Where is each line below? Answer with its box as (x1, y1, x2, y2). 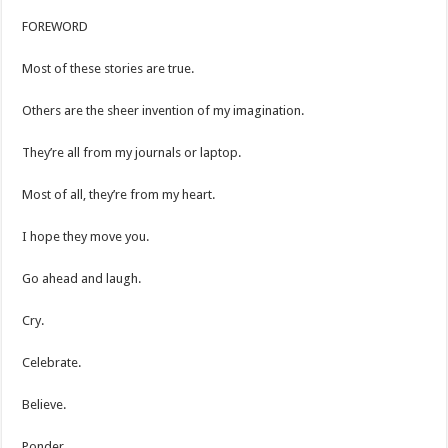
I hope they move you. (22, 229, 150, 245)
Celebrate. (22, 355, 82, 371)
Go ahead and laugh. (22, 271, 142, 287)
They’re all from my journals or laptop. (22, 145, 242, 161)
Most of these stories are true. (22, 61, 195, 77)
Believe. (22, 397, 67, 413)
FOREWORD (22, 19, 89, 35)
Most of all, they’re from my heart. (22, 187, 216, 203)
